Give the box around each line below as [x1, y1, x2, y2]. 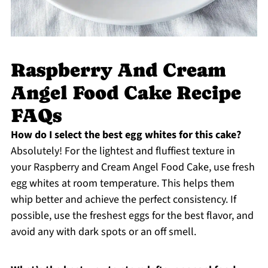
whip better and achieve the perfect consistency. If [10, 191, 236, 207]
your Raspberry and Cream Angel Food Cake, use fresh [10, 159, 255, 175]
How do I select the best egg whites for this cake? [10, 127, 241, 142]
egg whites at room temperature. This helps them [10, 175, 234, 191]
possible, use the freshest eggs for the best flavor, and [10, 208, 254, 223]
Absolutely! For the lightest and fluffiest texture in [10, 143, 235, 159]
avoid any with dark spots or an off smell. [10, 224, 196, 239]
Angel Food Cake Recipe [10, 81, 241, 103]
